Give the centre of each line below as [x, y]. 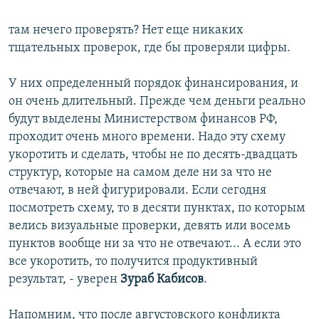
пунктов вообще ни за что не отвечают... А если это [155, 244]
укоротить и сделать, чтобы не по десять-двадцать [153, 155]
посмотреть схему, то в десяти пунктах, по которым [157, 209]
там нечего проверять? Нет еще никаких [126, 31]
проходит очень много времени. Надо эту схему [147, 137]
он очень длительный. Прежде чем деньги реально [157, 102]
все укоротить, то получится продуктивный [133, 262]
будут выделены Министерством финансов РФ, [143, 120]
